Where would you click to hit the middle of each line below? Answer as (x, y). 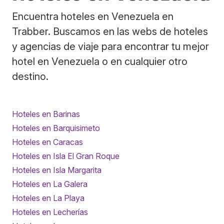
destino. (30, 76)
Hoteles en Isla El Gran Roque (66, 156)
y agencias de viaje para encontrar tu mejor (110, 46)
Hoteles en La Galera (50, 184)
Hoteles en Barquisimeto (56, 128)
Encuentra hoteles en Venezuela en (93, 16)
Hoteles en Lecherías (50, 212)
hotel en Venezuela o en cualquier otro (100, 61)
